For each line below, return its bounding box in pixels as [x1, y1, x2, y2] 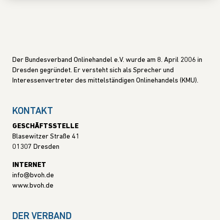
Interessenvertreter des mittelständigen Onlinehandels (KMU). [12, 77, 198, 84]
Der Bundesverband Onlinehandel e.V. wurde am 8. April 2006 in [12, 56, 202, 64]
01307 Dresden [12, 143, 59, 151]
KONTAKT [12, 106, 53, 116]
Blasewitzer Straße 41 [12, 133, 80, 140]
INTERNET [12, 161, 46, 169]
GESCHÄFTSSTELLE [12, 122, 79, 130]
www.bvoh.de [12, 182, 54, 190]
